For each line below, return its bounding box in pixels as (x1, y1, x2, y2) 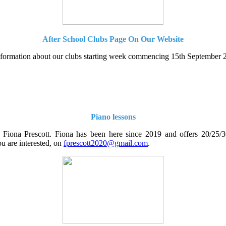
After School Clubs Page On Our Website (42, 34, 184, 43)
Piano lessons (90, 112, 136, 121)
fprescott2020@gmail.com (64, 138, 148, 147)
